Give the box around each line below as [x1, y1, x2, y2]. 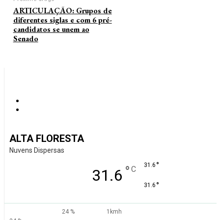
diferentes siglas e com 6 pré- [13, 14, 112, 25]
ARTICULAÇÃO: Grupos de [13, 5, 112, 16]
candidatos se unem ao [13, 24, 89, 34]
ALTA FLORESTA [9, 132, 84, 144]
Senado [13, 33, 38, 44]
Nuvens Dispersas [9, 146, 64, 154]
